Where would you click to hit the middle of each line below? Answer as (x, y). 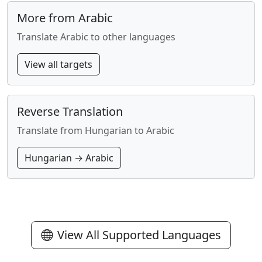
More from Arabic (65, 18)
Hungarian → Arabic (69, 158)
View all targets (58, 64)
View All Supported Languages (139, 235)
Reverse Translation (70, 111)
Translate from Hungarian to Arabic (96, 130)
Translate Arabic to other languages (96, 37)
